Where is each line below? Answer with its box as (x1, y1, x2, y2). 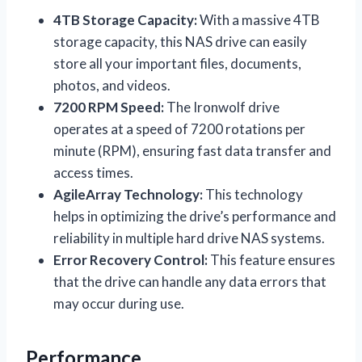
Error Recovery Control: (53, 250, 208, 268)
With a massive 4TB (197, 11, 320, 28)
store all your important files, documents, (53, 54, 301, 72)
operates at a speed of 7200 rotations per (53, 120, 305, 137)
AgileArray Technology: (53, 185, 203, 203)
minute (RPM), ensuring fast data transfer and (53, 141, 331, 159)
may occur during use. (53, 294, 184, 312)
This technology (203, 185, 303, 203)
